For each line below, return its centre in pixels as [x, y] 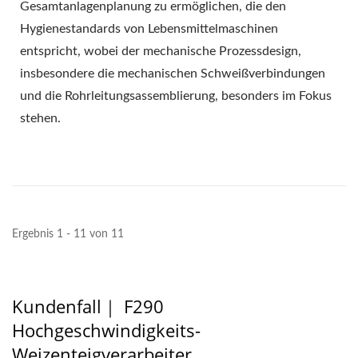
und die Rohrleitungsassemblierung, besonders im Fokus [176, 95]
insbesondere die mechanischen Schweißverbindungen [173, 73]
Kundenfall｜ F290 [88, 306]
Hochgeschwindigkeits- [106, 330]
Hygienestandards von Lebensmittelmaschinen [149, 28]
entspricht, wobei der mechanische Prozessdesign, [161, 51]
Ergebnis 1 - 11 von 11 [68, 234]
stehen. [40, 118]
